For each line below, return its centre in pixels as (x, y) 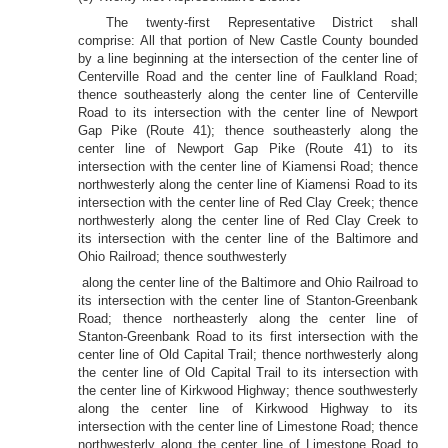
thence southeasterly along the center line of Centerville (248, 94)
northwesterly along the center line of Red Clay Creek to (248, 220)
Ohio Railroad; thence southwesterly (182, 256)
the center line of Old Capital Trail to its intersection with (248, 372)
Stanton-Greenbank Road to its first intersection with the (248, 336)
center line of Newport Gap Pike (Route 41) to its (248, 148)
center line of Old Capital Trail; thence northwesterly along (248, 354)
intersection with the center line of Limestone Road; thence (248, 426)
